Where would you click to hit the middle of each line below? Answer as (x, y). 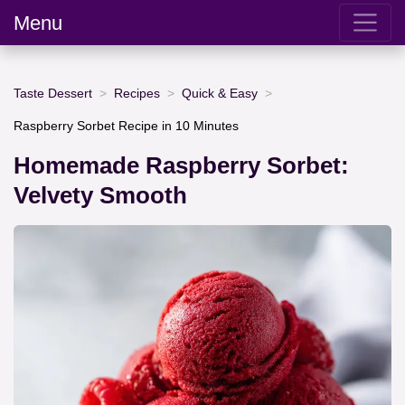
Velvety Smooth (100, 196)
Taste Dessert (53, 93)
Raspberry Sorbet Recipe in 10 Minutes (126, 125)
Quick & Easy (220, 93)
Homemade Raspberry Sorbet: (181, 166)
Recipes (137, 93)
